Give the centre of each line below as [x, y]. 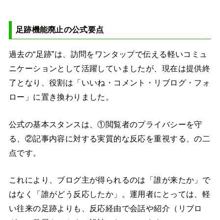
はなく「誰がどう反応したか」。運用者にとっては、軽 [110, 194]
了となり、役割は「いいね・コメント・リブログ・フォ [110, 83]
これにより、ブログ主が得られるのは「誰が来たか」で [110, 180]
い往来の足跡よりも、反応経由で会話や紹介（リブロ [105, 208]
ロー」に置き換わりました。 [61, 97]
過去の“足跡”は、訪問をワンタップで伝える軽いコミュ [108, 54]
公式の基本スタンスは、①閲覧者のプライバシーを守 [105, 124]
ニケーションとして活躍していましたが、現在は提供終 [110, 69]
